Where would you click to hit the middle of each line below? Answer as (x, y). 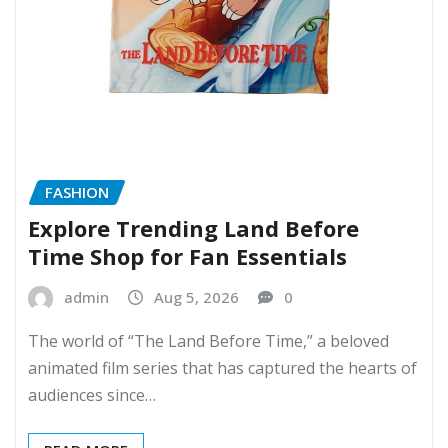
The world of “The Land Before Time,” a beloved (208, 341)
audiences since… (92, 395)
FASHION (77, 191)
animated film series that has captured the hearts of (222, 368)
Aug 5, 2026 (196, 297)
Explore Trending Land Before (193, 228)
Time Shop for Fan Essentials (187, 256)
